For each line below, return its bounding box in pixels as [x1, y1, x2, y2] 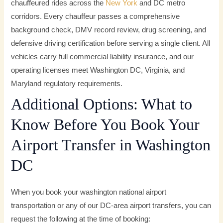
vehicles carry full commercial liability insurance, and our [11, 52, 194, 61]
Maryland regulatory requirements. [11, 79, 123, 88]
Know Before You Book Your [11, 116, 200, 134]
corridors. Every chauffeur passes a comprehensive [11, 12, 180, 20]
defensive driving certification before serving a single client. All [11, 39, 211, 47]
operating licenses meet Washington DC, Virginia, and [11, 66, 185, 74]
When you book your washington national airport [11, 188, 167, 197]
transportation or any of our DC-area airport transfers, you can [11, 202, 212, 210]
